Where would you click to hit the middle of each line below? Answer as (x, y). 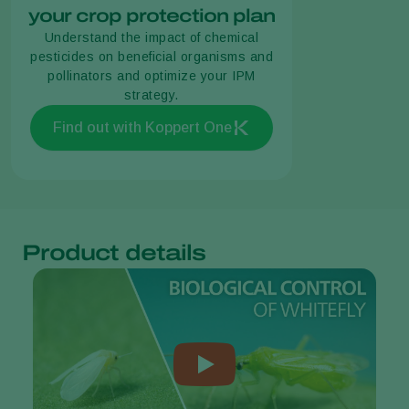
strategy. (152, 94)
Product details (114, 252)
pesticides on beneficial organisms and (152, 56)
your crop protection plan (152, 15)
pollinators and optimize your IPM (152, 75)
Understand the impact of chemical (152, 37)
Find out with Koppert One (142, 127)
